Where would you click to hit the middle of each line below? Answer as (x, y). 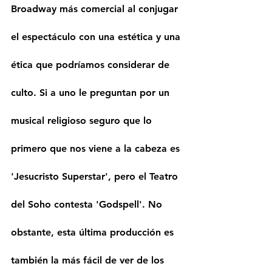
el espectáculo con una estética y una (97, 37)
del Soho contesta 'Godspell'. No (88, 205)
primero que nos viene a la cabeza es (97, 149)
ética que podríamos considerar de (92, 65)
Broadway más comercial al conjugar (96, 9)
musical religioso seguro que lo (83, 121)
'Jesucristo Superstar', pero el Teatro (96, 177)
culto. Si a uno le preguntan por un (92, 93)
